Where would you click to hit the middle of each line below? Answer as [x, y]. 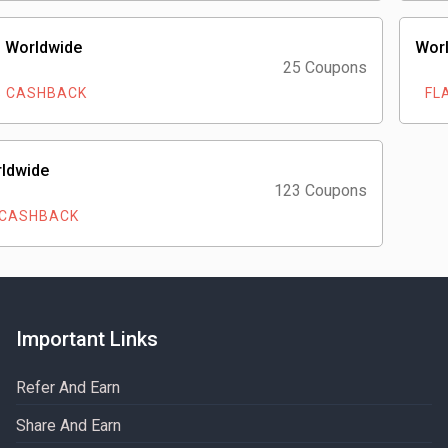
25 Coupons [325, 67]
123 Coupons [320, 190]
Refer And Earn [67, 387]
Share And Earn [68, 425]
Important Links [86, 339]
